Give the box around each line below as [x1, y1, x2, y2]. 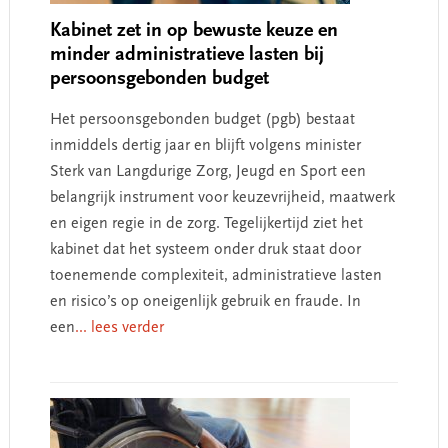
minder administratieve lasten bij [49, 45, 324, 65]
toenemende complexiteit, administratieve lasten [49, 268, 382, 284]
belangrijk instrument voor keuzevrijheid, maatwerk [49, 190, 395, 206]
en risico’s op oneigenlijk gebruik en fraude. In [49, 294, 361, 310]
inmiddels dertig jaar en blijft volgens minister [49, 138, 361, 154]
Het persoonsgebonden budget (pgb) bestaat [49, 112, 355, 128]
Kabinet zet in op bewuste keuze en [49, 21, 338, 41]
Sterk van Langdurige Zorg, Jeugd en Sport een [49, 164, 366, 180]
